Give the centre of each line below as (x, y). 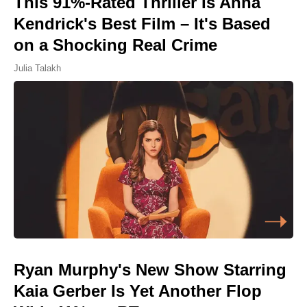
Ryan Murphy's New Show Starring (150, 269)
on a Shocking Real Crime (115, 45)
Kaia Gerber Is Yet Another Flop (138, 291)
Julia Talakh (37, 69)
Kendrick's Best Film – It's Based (142, 24)
